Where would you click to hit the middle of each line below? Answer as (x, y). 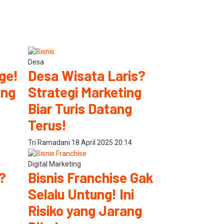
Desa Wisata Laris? (87, 75)
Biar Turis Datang (80, 108)
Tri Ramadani (50, 142)
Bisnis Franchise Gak (90, 177)
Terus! (47, 125)
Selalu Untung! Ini (81, 194)
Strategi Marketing (85, 92)
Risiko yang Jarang (85, 210)
